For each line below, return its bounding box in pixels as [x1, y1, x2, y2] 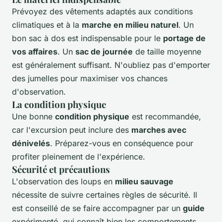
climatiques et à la [12, 20, 82, 30]
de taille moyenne [133, 47, 201, 57]
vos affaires [12, 47, 57, 57]
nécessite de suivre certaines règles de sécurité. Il [12, 190, 197, 200]
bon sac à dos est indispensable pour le [12, 33, 163, 44]
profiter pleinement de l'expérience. [12, 152, 145, 162]
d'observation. [12, 87, 66, 97]
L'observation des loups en [12, 176, 115, 187]
